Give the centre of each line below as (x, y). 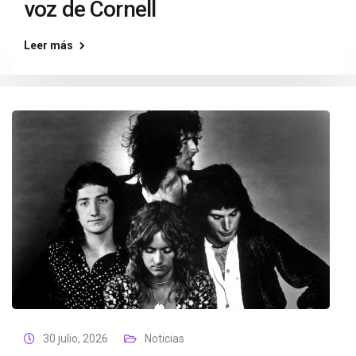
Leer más (48, 45)
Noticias (164, 339)
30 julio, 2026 (75, 339)
